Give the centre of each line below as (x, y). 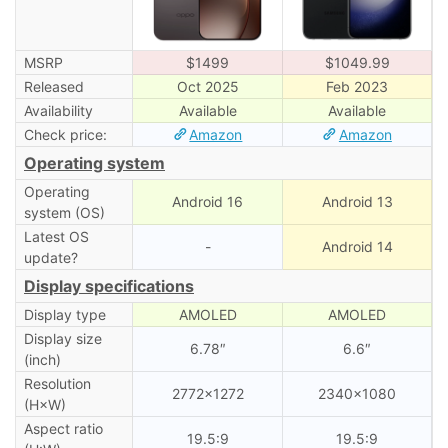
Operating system (94, 162)
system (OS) (64, 212)
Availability (58, 110)
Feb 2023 (357, 86)
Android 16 (207, 201)
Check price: (65, 134)
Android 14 (357, 246)
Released (53, 86)
